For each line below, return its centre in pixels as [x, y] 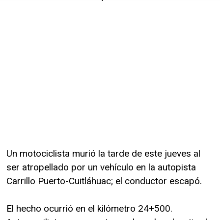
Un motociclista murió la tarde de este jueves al [103, 153]
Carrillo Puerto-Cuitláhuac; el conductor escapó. [104, 181]
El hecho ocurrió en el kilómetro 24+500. [89, 208]
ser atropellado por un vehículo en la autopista [101, 167]
